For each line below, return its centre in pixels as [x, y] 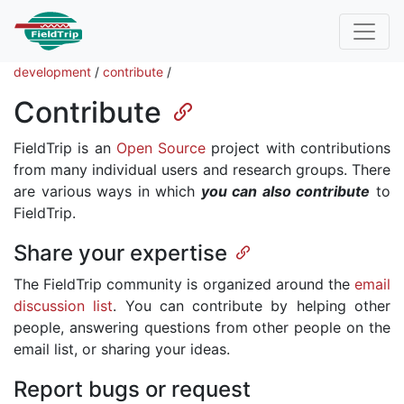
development [52, 72]
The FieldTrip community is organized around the [184, 285]
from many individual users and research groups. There [202, 170]
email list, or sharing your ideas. [122, 349]
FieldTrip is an [65, 148]
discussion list [64, 306]
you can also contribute [285, 191]
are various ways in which [107, 191]
